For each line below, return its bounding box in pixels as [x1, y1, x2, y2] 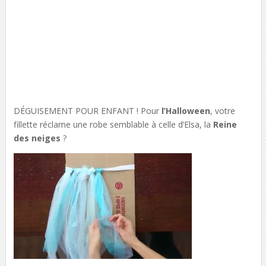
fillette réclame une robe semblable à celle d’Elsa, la [13, 118, 213, 130]
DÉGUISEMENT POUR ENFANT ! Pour [13, 104, 161, 116]
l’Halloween [161, 104, 210, 116]
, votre [210, 104, 235, 116]
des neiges [13, 132, 61, 144]
